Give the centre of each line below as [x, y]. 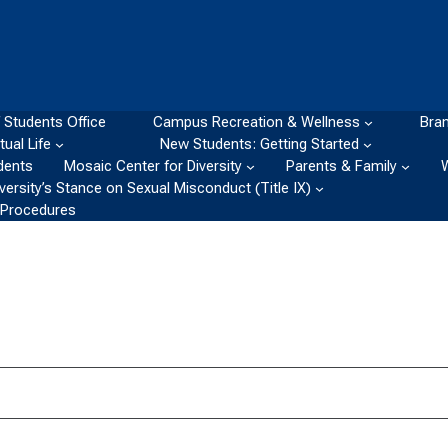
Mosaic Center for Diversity [153, 166]
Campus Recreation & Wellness [256, 122]
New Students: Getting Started [260, 144]
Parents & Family [342, 166]
